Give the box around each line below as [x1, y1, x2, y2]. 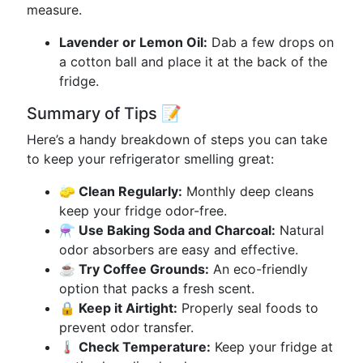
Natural [275, 222, 324, 238]
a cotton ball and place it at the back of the [59, 53, 327, 70]
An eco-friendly [209, 261, 308, 277]
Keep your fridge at [211, 339, 333, 355]
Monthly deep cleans [182, 183, 314, 199]
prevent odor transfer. [59, 319, 194, 335]
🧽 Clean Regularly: [59, 183, 182, 199]
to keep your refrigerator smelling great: [27, 151, 274, 167]
